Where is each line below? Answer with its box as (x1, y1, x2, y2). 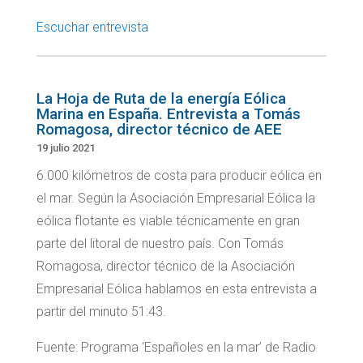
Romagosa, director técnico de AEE (36, 120, 282, 139)
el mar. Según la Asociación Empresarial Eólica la (36, 190, 315, 207)
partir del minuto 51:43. (36, 304, 166, 320)
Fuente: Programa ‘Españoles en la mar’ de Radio (36, 340, 316, 356)
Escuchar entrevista (36, 19, 148, 36)
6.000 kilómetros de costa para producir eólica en (36, 168, 322, 184)
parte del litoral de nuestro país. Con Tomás (36, 236, 284, 252)
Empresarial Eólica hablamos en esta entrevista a (36, 281, 317, 297)
